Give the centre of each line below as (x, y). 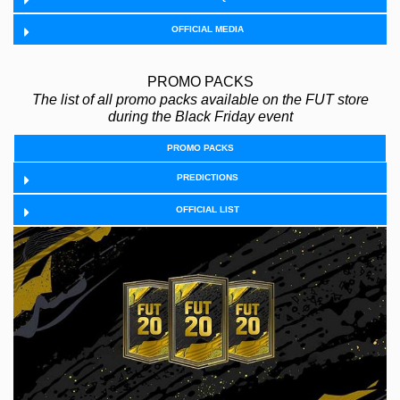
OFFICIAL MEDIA (207, 29)
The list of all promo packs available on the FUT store (200, 100)
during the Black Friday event (200, 117)
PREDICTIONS (207, 178)
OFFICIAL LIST (207, 210)
